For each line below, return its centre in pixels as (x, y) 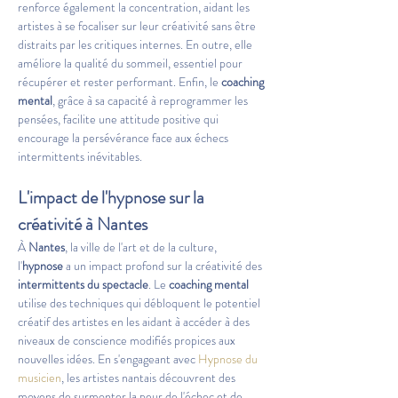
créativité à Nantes (83, 224)
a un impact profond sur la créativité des (164, 266)
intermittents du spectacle (83, 284)
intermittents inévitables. (80, 156)
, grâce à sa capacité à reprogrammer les (151, 100)
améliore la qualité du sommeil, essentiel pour (131, 63)
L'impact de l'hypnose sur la (113, 198)
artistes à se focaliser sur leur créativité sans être (138, 26)
